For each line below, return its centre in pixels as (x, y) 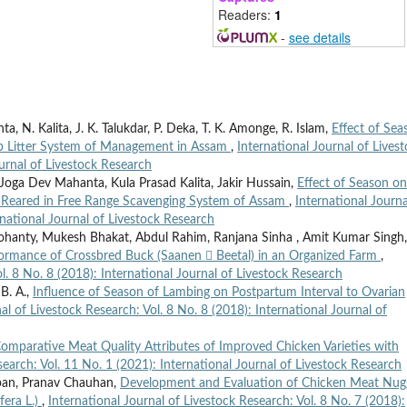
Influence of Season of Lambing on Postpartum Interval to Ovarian (219, 293)
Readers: (246, 15)
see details (319, 38)
